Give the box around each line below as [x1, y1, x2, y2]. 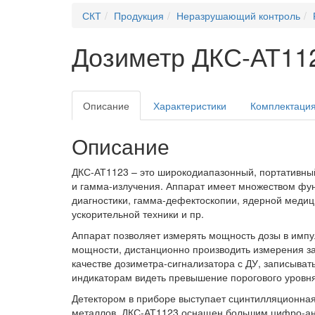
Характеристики [153, 98, 226, 112]
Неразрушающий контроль [176, 8, 300, 22]
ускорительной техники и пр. [72, 206, 204, 221]
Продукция [114, 8, 164, 22]
